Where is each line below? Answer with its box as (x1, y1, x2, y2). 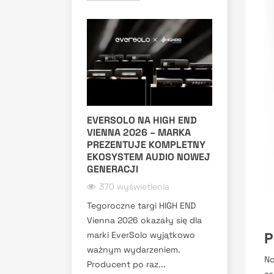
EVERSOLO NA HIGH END (87, 113, 197, 127)
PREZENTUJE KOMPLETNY (87, 138, 206, 151)
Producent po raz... (87, 258, 166, 270)
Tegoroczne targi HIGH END (87, 199, 196, 211)
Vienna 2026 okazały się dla (87, 214, 202, 226)
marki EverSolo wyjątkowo (87, 229, 195, 240)
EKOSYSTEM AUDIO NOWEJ (87, 150, 210, 163)
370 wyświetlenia (99, 180, 169, 192)
